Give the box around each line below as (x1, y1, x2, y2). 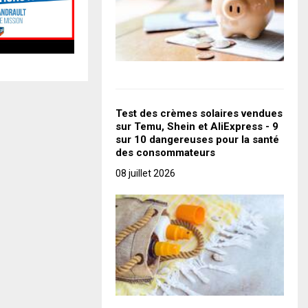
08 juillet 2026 (115, 168, 175, 179)
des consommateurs (115, 146, 215, 159)
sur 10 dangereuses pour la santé (115, 133, 279, 146)
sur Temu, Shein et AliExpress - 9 (115, 120, 278, 133)
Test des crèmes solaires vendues (115, 107, 283, 120)
